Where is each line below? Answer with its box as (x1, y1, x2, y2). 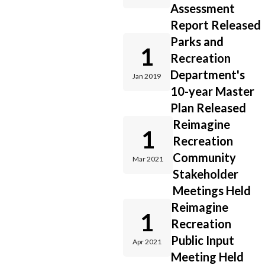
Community (173, 150, 236, 164)
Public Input (171, 233, 234, 247)
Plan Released (170, 101, 246, 115)
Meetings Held (173, 183, 251, 198)
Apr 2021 (132, 237, 161, 246)
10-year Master (170, 84, 254, 98)
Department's (170, 67, 245, 82)
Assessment (170, 1, 235, 15)
